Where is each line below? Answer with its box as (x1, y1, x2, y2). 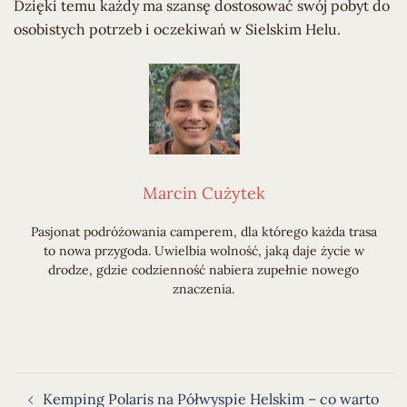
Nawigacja (13, 370, 101, 397)
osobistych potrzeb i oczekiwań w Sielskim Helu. (14, 19, 341, 38)
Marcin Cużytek (142, 182, 265, 203)
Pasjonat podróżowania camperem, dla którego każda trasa (30, 223, 377, 240)
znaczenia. (173, 280, 234, 297)
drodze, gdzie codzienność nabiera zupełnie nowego (48, 261, 359, 278)
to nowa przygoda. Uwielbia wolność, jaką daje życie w (43, 242, 364, 259)
